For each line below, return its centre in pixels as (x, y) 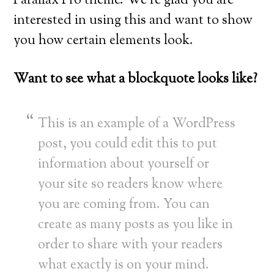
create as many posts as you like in (136, 225)
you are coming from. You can (124, 205)
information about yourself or (124, 165)
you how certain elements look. (104, 41)
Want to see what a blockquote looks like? (136, 80)
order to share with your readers (131, 245)
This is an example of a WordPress (137, 124)
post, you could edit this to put (128, 144)
